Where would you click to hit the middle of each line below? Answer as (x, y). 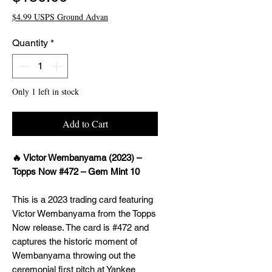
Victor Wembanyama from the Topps (84, 213)
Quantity (30, 43)
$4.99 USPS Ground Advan (60, 17)
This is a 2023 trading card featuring (83, 199)
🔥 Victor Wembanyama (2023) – (77, 158)
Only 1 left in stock (46, 91)
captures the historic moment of (75, 241)
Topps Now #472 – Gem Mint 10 (76, 172)
